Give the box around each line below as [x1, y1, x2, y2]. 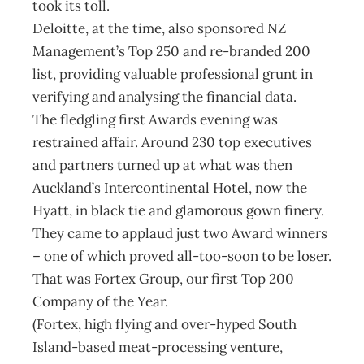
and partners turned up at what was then [32, 156, 292, 174]
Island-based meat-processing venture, [32, 338, 283, 356]
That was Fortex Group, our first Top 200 [32, 270, 294, 288]
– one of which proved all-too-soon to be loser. [32, 247, 331, 265]
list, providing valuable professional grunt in [32, 65, 313, 83]
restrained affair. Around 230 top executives [32, 133, 312, 151]
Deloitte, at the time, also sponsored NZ [32, 19, 286, 37]
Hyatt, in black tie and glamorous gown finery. [32, 201, 324, 219]
